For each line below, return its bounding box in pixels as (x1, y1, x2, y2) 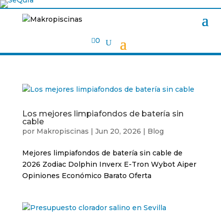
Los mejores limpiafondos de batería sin (22, 109, 184, 118)
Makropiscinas (36, 127, 89, 136)
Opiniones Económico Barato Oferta (22, 171, 151, 180)
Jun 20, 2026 (95, 127, 141, 136)
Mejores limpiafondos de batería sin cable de (22, 148, 183, 157)
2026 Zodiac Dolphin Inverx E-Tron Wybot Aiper (22, 160, 196, 169)
